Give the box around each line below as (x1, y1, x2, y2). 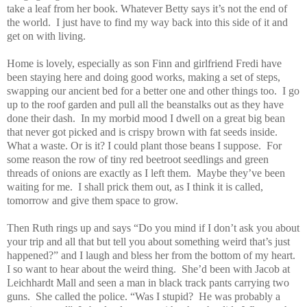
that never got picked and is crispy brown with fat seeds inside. (7, 125, 278, 138)
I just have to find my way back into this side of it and (56, 16, 288, 28)
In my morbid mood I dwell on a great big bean (81, 112, 285, 124)
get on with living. (7, 29, 86, 42)
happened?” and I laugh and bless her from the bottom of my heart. (7, 249, 295, 261)
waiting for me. (7, 180, 73, 193)
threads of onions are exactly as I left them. (7, 167, 191, 179)
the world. (7, 16, 51, 28)
